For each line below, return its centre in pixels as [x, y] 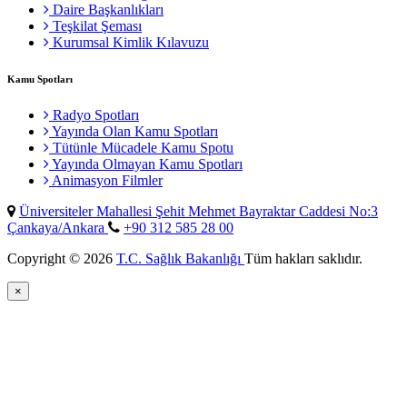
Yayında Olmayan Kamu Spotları [146, 164]
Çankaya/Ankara [58, 228]
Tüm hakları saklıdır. [303, 259]
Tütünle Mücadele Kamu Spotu [141, 148]
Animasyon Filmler [106, 181]
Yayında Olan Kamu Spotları [134, 132]
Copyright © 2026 [62, 259]
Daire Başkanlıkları [106, 10]
